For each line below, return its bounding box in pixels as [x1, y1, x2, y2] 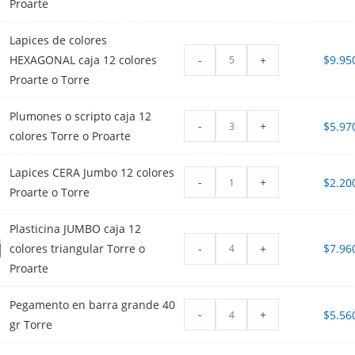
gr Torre [10, 317, 53, 333]
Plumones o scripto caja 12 [10, 109, 152, 124]
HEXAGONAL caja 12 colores [10, 52, 158, 68]
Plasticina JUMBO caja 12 [10, 221, 142, 237]
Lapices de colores [10, 32, 108, 48]
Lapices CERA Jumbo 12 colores [10, 165, 175, 181]
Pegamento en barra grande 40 [10, 297, 176, 313]
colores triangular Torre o [10, 241, 146, 257]
